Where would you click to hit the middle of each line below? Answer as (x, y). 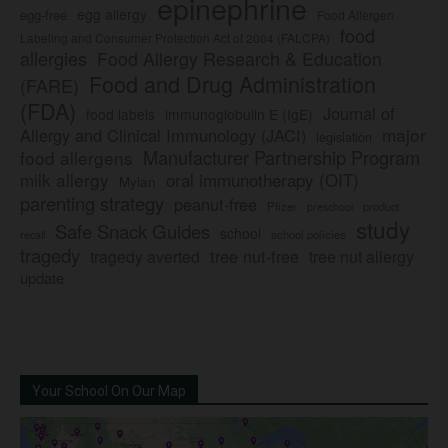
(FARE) (49, 86)
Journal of (359, 113)
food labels (120, 114)
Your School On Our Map (109, 391)
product (381, 206)
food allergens (76, 158)
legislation (344, 137)
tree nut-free (254, 256)
